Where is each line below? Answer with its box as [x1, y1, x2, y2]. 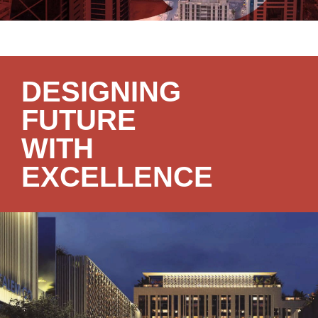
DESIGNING [21, 76, 181, 107]
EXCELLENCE [21, 161, 213, 192]
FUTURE [21, 104, 136, 136]
